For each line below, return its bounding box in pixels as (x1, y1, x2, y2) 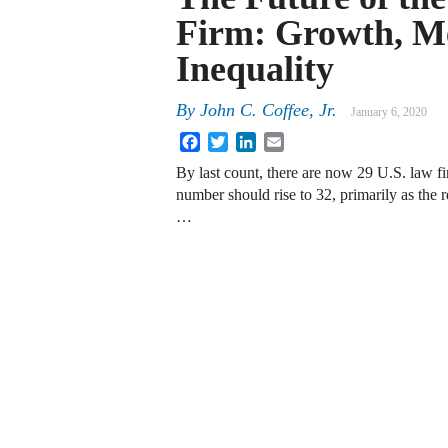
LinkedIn (256, 131, 314, 149)
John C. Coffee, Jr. (200, 100, 337, 121)
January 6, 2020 (351, 105, 427, 120)
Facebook (200, 131, 262, 149)
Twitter (228, 131, 273, 149)
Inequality (176, 49, 334, 89)
